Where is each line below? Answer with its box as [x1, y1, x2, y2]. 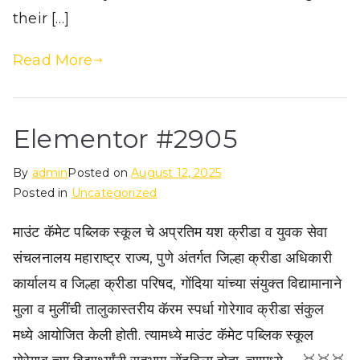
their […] [13, 9, 70, 27]
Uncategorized [71, 185, 157, 200]
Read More [13, 51, 93, 69]
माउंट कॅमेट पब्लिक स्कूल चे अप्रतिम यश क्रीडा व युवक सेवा [13, 223, 328, 241]
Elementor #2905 [13, 122, 238, 154]
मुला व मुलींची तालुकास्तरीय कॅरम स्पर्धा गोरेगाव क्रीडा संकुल [13, 300, 325, 318]
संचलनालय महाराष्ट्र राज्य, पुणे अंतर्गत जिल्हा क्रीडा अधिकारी [13, 248, 332, 267]
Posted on [67, 165, 132, 180]
